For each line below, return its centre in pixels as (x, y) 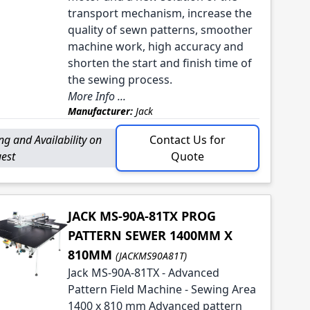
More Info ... (97, 97)
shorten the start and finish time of (159, 63)
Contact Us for (188, 140)
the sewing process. (120, 80)
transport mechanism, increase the (159, 13)
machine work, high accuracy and (155, 47)
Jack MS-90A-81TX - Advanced (143, 273)
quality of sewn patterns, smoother (160, 30)
